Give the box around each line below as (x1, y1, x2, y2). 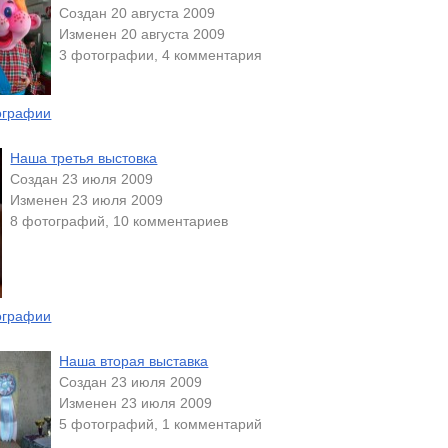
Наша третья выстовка (10, 150, 158, 167)
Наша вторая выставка (59, 353, 209, 370)
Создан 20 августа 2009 (59, 5, 216, 22)
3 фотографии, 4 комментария (59, 47, 263, 64)
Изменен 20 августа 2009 (59, 26, 226, 43)
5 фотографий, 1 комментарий (59, 416, 263, 433)
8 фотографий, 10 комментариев (10, 213, 229, 230)
